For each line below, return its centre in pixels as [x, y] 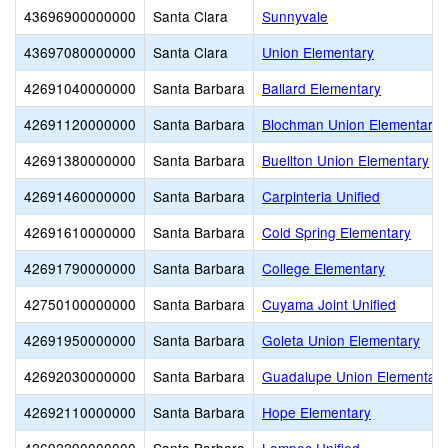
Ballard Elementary [321, 88]
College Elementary [323, 268]
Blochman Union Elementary [351, 124]
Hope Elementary [316, 412]
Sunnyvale [295, 16]
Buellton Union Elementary [345, 160]
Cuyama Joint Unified [329, 304]
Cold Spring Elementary [336, 232]
